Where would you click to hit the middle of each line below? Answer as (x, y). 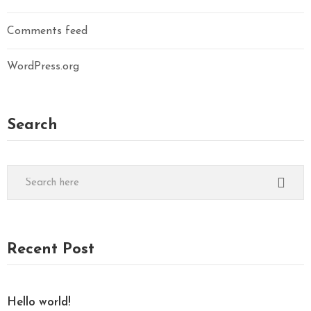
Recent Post (51, 250)
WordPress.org (43, 67)
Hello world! (39, 303)
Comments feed (47, 31)
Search (32, 126)
